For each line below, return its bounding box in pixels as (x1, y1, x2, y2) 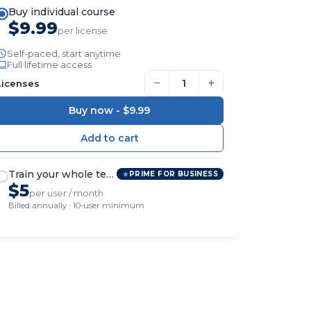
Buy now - (69, 103, 124, 117)
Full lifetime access (6, 58, 92, 70)
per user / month (28, 187, 103, 199)
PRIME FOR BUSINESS (128, 169, 218, 179)
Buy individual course (8, 5, 115, 18)
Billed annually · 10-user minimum (8, 200, 144, 210)
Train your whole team (8, 167, 121, 180)
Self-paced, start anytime (6, 47, 121, 59)
